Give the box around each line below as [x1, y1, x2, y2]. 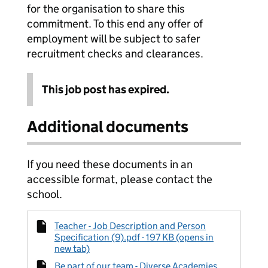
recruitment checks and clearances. [27, 47, 203, 60]
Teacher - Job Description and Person [54, 220, 206, 232]
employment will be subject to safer [27, 32, 200, 45]
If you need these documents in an [27, 157, 193, 171]
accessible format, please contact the [27, 172, 212, 186]
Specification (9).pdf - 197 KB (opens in [54, 232, 214, 243]
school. [27, 187, 62, 201]
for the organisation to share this [27, 2, 185, 16]
